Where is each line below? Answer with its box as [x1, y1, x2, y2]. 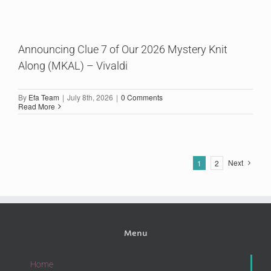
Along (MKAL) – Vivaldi [18, 59, 128, 72]
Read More [18, 101, 55, 111]
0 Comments [121, 92, 163, 102]
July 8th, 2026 [67, 92, 113, 102]
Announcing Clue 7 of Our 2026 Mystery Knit [18, 43, 227, 56]
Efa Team [28, 92, 59, 102]
